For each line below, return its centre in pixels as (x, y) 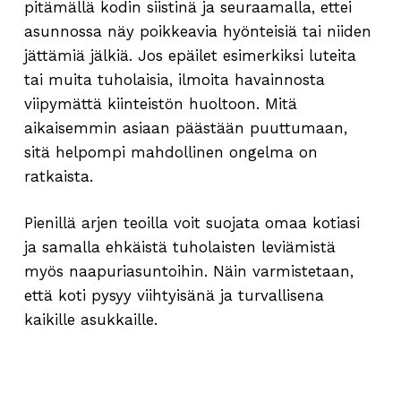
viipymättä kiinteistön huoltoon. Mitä (160, 103)
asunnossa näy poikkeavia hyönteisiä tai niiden (197, 31)
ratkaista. (58, 176)
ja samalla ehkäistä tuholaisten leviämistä (179, 247)
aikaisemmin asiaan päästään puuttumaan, (185, 128)
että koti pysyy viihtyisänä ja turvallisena (174, 296)
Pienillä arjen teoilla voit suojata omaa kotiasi (192, 223)
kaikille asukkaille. (90, 320)
